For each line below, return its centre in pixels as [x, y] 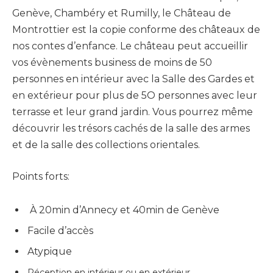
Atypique [50, 252]
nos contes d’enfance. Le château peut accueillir [130, 46]
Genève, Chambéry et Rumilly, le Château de [122, 13]
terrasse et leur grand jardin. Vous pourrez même [133, 112]
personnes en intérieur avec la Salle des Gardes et [133, 79]
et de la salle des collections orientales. [106, 145]
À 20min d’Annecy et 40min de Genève [123, 210]
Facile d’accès [60, 231]
